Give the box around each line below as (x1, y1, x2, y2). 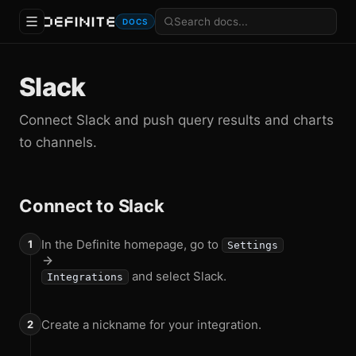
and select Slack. (129, 269, 226, 284)
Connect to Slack (19, 195, 164, 216)
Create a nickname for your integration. (41, 317, 261, 332)
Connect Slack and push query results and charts (19, 112, 334, 128)
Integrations (47, 271, 123, 283)
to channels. (19, 134, 97, 150)
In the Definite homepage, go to (41, 237, 222, 252)
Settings (227, 239, 278, 251)
